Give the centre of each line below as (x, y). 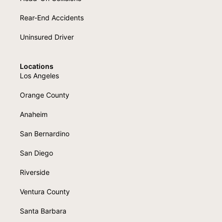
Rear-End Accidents (52, 17)
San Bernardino (45, 133)
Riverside (35, 172)
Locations (37, 66)
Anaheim (34, 114)
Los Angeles (39, 75)
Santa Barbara (43, 211)
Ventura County (45, 191)
